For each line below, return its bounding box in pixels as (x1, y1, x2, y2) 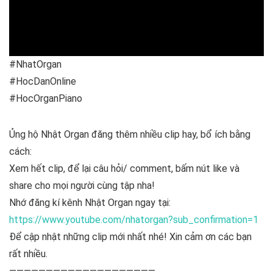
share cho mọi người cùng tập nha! (9, 180, 155, 191)
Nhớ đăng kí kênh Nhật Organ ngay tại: (9, 197, 171, 208)
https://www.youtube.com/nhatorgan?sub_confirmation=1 (9, 214, 258, 225)
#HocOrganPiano (9, 93, 82, 104)
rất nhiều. (9, 248, 48, 260)
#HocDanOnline (9, 76, 76, 87)
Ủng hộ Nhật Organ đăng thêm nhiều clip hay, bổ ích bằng (9, 129, 250, 140)
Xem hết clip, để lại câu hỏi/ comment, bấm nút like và (9, 163, 239, 174)
